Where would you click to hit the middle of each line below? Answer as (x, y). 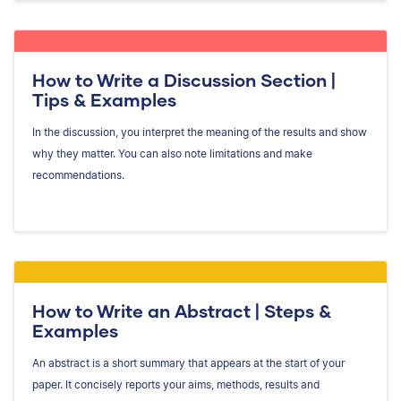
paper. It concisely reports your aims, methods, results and (176, 385)
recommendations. (78, 175)
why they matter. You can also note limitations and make (172, 154)
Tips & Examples (104, 100)
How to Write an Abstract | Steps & (182, 311)
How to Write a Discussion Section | (184, 80)
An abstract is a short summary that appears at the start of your (188, 363)
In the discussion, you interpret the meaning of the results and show (200, 132)
